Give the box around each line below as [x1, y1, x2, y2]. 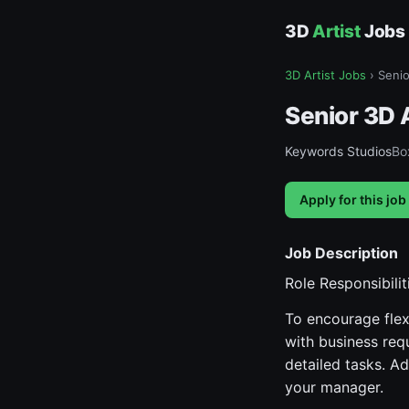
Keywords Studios [285, 143, 392, 159]
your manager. [285, 378, 383, 396]
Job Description [285, 244, 398, 262]
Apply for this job [299, 192, 406, 207]
